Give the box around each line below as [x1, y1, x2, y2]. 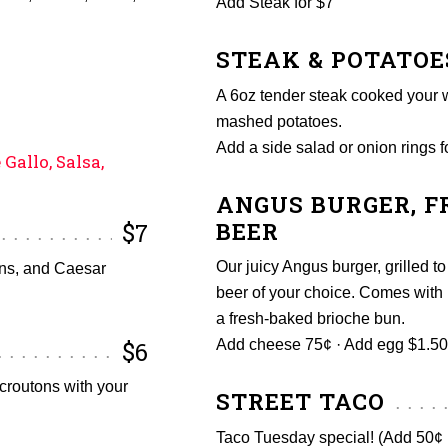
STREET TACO [216, 386, 385, 417]
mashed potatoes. [216, 112, 342, 130]
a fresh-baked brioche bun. [216, 310, 405, 328]
